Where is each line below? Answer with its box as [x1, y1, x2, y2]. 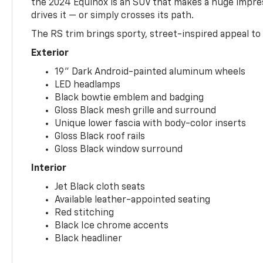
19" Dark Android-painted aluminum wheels [55, 67, 246, 77]
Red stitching [55, 208, 114, 218]
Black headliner [55, 234, 123, 244]
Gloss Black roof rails [55, 131, 146, 141]
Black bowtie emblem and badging [55, 93, 204, 103]
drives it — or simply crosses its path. [31, 11, 194, 21]
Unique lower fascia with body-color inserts [55, 119, 247, 129]
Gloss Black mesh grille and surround [55, 106, 217, 116]
